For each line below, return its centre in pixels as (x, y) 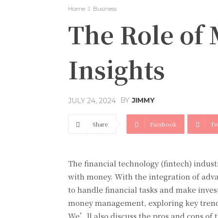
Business (105, 9)
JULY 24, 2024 (92, 101)
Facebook (163, 124)
